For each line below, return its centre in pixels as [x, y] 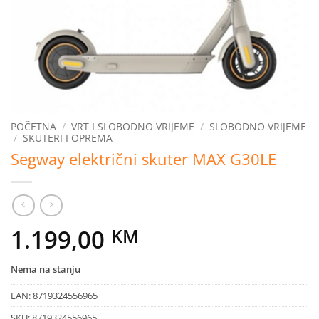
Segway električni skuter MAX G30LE [143, 159]
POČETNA [33, 126]
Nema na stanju [46, 269]
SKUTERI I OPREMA [68, 138]
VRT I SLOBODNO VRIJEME [133, 126]
